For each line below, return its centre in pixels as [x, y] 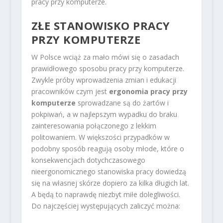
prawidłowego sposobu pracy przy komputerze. [108, 69]
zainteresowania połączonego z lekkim [94, 126]
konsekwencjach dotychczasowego [88, 160]
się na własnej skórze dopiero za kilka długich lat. [110, 183]
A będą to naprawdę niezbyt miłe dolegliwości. [106, 195]
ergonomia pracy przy [148, 92]
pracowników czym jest [70, 92]
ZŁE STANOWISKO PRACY [101, 26]
